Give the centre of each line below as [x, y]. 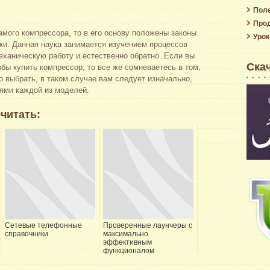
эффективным [127, 242]
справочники [27, 234]
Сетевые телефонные [43, 225]
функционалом [129, 250]
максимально [126, 234]
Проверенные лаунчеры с [148, 225]
